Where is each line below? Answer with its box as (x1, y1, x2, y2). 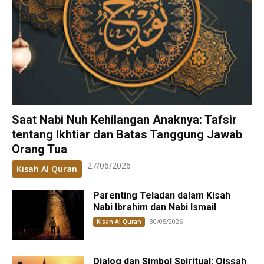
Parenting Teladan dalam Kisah (93, 190, 231, 202)
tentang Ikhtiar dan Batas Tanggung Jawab (12, 127, 242, 142)
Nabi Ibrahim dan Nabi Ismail (93, 202, 217, 213)
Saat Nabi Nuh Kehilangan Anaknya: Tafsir (12, 113, 237, 127)
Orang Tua (12, 142, 67, 157)
